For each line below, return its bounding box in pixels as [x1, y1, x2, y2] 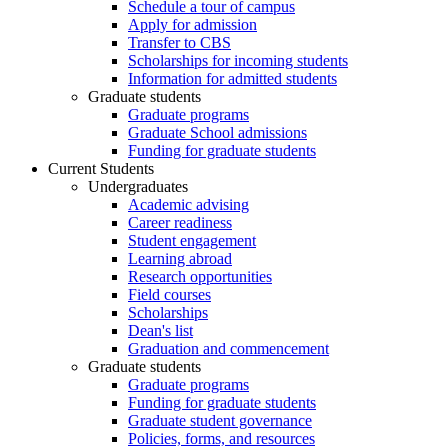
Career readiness [128, 214, 232, 232]
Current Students [48, 160, 154, 178]
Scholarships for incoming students [128, 52, 348, 70]
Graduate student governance [128, 412, 312, 430]
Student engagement [128, 232, 256, 250]
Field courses [128, 286, 211, 304]
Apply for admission [128, 16, 257, 34]
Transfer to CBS [128, 34, 231, 52]
